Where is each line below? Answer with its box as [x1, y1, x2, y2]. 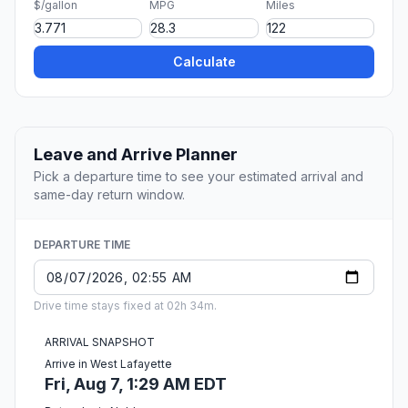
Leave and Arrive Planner [34, 145, 238, 165]
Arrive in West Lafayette [45, 357, 172, 372]
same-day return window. [34, 187, 185, 203]
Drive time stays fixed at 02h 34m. [34, 299, 217, 313]
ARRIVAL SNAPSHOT [45, 335, 155, 350]
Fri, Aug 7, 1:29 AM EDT [45, 374, 227, 394]
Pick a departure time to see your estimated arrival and [34, 168, 363, 185]
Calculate [172, 54, 236, 70]
